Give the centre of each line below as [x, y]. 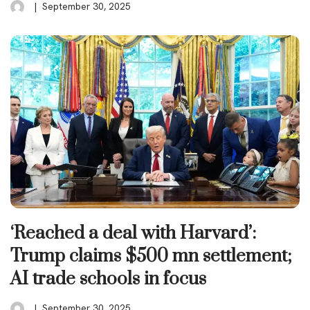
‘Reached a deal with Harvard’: [133, 233]
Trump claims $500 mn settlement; [151, 256]
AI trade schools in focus [108, 279]
